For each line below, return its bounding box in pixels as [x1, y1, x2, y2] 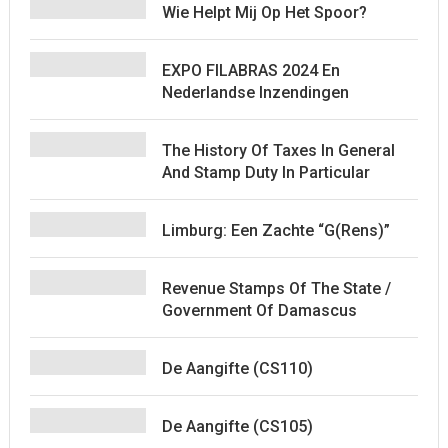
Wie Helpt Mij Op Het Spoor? [161, 2, 367, 22]
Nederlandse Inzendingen [161, 82, 349, 102]
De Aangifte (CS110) [161, 358, 313, 378]
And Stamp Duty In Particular [161, 162, 370, 182]
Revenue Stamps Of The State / [161, 278, 391, 298]
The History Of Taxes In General [161, 140, 395, 160]
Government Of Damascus [161, 300, 357, 320]
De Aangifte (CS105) [161, 416, 313, 436]
